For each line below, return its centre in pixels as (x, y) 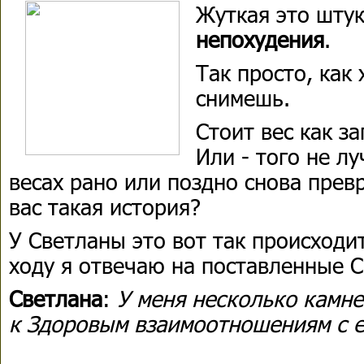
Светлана (56, 298)
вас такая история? (108, 206)
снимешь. (243, 97)
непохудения (260, 39)
